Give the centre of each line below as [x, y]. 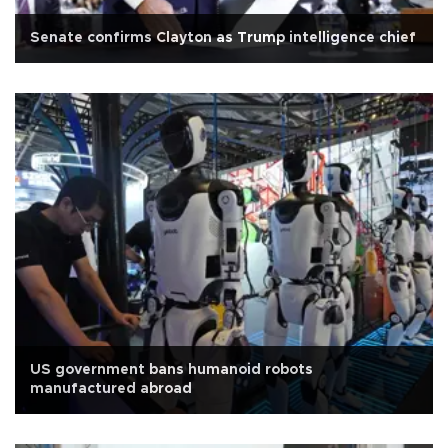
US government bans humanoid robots [171, 370]
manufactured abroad [111, 389]
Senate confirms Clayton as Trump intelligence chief [223, 38]
